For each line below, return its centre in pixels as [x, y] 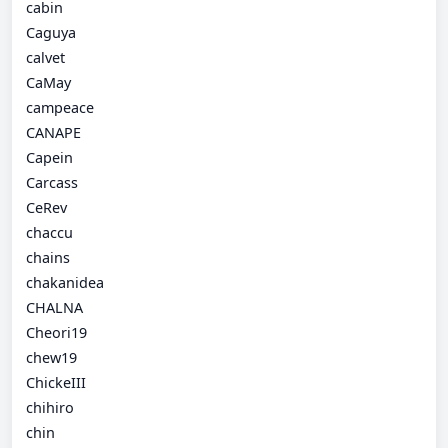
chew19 [51, 357]
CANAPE [53, 132]
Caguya [51, 32]
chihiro [50, 407]
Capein [49, 157]
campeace [60, 107]
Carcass [52, 182]
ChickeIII [56, 382]
